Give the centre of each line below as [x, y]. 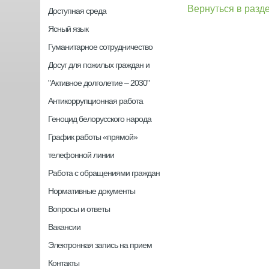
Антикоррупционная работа [96, 101]
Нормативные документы [92, 191]
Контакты [64, 263]
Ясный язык [68, 29]
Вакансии [65, 227]
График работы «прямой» [93, 137]
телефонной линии [81, 155]
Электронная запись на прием [100, 245]
